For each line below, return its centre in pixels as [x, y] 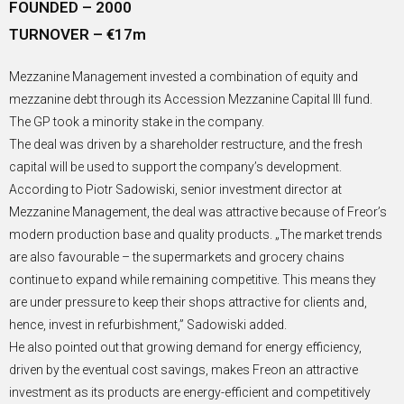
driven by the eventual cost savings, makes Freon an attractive [184, 370]
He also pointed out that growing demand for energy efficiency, [185, 348]
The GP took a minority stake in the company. [137, 122]
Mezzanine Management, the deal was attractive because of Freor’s [198, 212]
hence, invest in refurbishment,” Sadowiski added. [148, 325]
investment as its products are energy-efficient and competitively [190, 393]
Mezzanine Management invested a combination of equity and [184, 77]
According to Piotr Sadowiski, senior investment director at [175, 190]
